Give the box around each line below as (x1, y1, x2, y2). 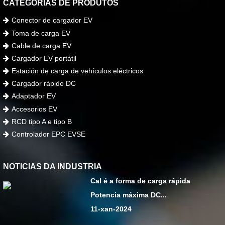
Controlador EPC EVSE (12, 130, 86, 139)
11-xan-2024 (90, 205, 132, 213)
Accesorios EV (12, 104, 58, 113)
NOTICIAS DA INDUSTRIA (3, 162, 102, 171)
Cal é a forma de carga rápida (90, 177, 191, 185)
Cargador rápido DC (12, 79, 76, 88)
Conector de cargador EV (12, 16, 93, 25)
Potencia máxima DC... (90, 191, 167, 199)
